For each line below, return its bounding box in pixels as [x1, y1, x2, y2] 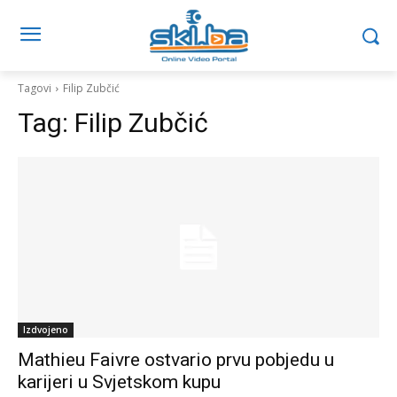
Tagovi [18, 81, 51, 96]
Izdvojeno [23, 323, 68, 336]
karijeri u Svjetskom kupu [18, 371, 221, 393]
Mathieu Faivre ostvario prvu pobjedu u [18, 349, 334, 370]
